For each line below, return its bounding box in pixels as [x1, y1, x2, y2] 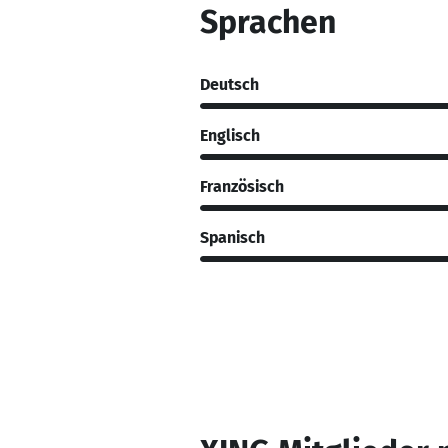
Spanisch [200, 227, 265, 247]
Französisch [200, 176, 284, 196]
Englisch [200, 125, 260, 145]
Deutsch [200, 74, 259, 94]
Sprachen [200, 3, 336, 41]
